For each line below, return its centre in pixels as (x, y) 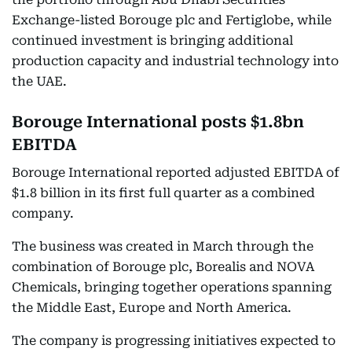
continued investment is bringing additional (152, 40)
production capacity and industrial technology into (175, 61)
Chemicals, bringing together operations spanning (172, 287)
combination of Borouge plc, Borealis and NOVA (163, 267)
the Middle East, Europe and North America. (152, 308)
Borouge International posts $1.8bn (158, 122)
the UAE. (39, 81)
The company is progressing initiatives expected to (174, 341)
